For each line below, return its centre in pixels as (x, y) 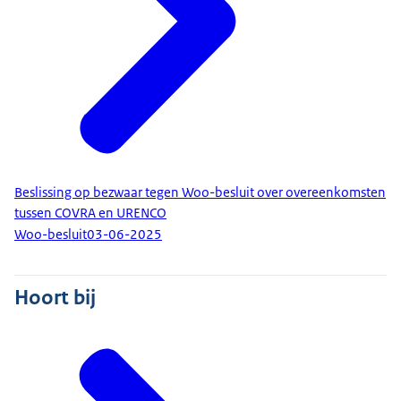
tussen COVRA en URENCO (90, 213)
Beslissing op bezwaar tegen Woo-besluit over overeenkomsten (200, 192)
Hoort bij (55, 297)
